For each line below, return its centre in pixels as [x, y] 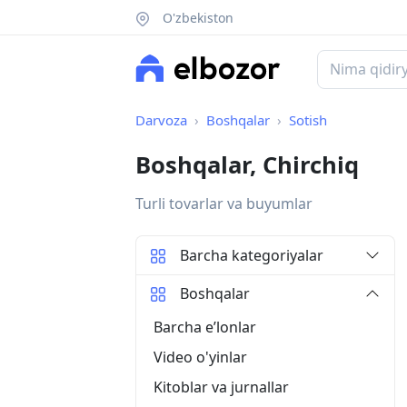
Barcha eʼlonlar [205, 327]
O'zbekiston [196, 17]
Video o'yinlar [200, 357]
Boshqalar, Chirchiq [247, 165]
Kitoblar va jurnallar [221, 387]
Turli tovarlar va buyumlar [224, 204]
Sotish [308, 120]
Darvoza [161, 120]
